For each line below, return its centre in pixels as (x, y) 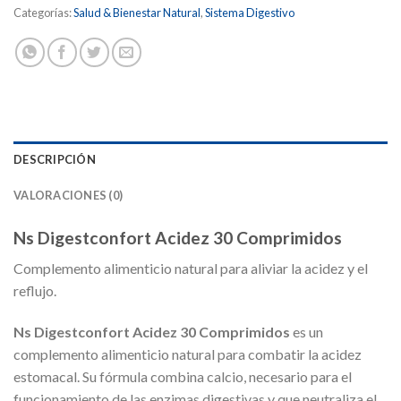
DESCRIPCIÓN (55, 159)
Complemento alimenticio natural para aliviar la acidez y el (191, 269)
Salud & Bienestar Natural (137, 12)
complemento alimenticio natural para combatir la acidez (188, 354)
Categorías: (43, 12)
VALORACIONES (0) (68, 195)
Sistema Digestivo (250, 12)
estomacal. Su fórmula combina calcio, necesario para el (183, 377)
